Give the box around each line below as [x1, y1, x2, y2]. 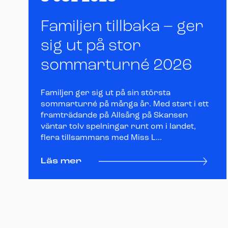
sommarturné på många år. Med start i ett [41, 100, 209, 108]
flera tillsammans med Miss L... [41, 133, 162, 142]
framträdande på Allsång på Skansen [41, 111, 188, 120]
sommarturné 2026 [41, 57, 192, 74]
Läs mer [41, 157, 81, 165]
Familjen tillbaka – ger [41, 18, 204, 35]
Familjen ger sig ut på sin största [41, 89, 170, 97]
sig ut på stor [41, 38, 141, 54]
